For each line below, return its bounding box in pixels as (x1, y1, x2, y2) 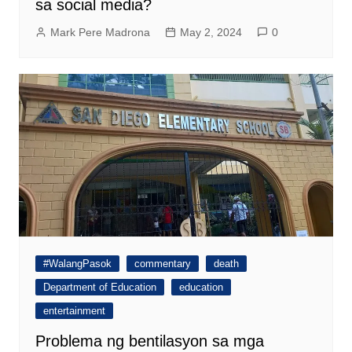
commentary (134, 258, 191, 270)
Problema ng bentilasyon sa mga (35, 332, 264, 350)
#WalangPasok (42, 258, 112, 270)
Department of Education (42, 281, 156, 294)
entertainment (42, 305, 105, 317)
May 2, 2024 (179, 26, 242, 39)
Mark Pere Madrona (49, 26, 150, 39)
